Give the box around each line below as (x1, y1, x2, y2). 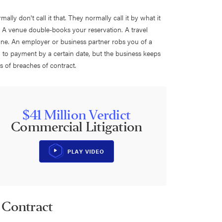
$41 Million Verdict (22, 107, 131, 124)
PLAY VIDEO (67, 148, 105, 156)
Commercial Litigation (11, 119, 142, 136)
